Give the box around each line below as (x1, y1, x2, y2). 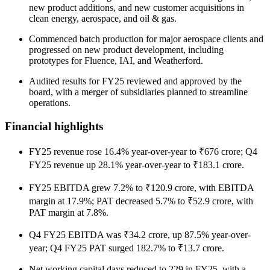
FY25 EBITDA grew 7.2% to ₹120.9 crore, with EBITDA (29, 182, 254, 193)
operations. (29, 98, 71, 108)
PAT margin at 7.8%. (29, 207, 108, 218)
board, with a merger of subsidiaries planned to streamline (29, 87, 248, 98)
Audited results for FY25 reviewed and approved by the (29, 76, 242, 87)
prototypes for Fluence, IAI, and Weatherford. (29, 55, 203, 66)
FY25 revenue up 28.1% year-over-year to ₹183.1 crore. (29, 159, 244, 170)
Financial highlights (5, 119, 103, 133)
